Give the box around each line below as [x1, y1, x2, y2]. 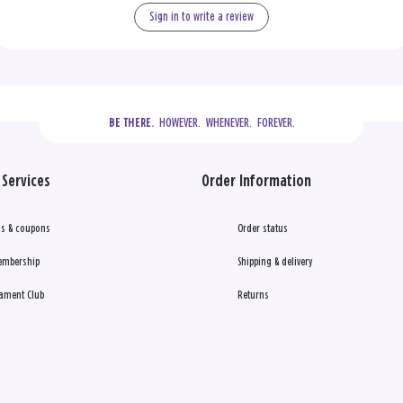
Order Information [201, 173, 311, 190]
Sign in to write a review [149, 10, 254, 23]
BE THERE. [108, 116, 154, 130]
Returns [237, 289, 269, 301]
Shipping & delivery [237, 255, 312, 268]
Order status [237, 222, 288, 235]
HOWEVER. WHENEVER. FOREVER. [153, 115, 295, 130]
